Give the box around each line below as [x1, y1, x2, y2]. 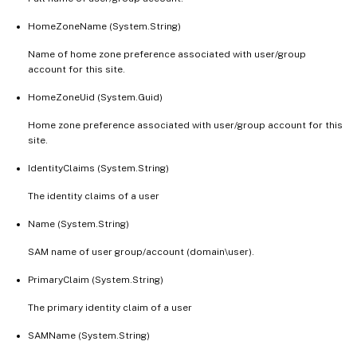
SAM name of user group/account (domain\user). [28, 245, 254, 257]
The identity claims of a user [28, 190, 159, 202]
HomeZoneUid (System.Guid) [28, 91, 163, 103]
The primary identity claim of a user [28, 301, 192, 313]
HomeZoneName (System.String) [28, 20, 181, 32]
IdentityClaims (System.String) [28, 162, 169, 174]
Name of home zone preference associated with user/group [28, 48, 306, 60]
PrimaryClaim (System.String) [28, 273, 163, 285]
